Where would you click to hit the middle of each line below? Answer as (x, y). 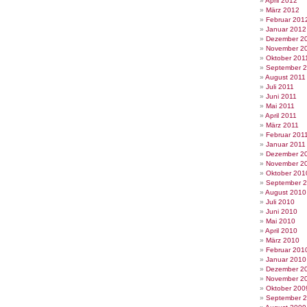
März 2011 (282, 125)
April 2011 (281, 115)
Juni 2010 (282, 211)
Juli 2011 (280, 87)
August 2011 (285, 77)
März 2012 (283, 10)
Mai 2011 (280, 106)
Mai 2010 (281, 221)
